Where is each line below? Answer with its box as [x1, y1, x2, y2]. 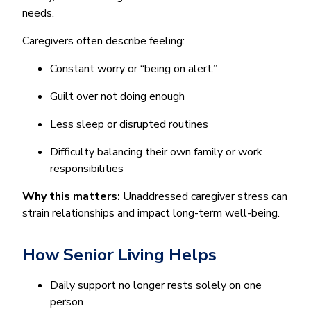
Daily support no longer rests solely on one [50, 277, 262, 293]
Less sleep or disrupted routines [50, 116, 208, 132]
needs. [22, 5, 54, 21]
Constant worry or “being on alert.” [50, 60, 217, 76]
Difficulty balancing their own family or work [50, 144, 262, 160]
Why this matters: [22, 188, 123, 204]
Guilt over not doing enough [50, 88, 185, 104]
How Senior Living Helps [22, 243, 217, 266]
